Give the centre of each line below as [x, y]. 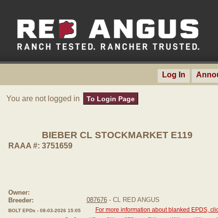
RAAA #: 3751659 [40, 146]
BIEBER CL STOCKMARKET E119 [117, 135]
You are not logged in [44, 98]
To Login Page [111, 99]
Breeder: [21, 200]
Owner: [19, 192]
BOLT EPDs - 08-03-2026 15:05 [44, 210]
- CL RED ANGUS [133, 200]
